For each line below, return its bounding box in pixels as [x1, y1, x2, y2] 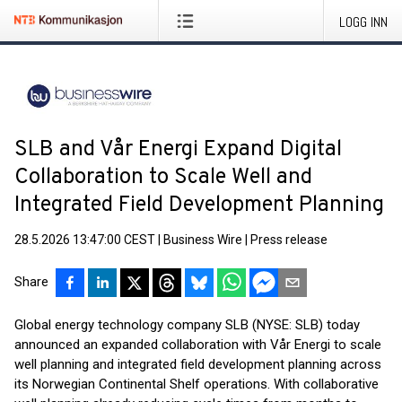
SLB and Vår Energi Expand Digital [14, 136, 342, 163]
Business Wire [163, 232, 242, 247]
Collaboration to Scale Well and [14, 164, 312, 191]
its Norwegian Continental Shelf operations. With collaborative [14, 376, 379, 392]
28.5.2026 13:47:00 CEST [14, 232, 155, 247]
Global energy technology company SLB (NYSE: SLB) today [14, 317, 360, 333]
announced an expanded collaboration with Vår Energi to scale [14, 336, 381, 353]
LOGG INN [339, 13, 388, 31]
